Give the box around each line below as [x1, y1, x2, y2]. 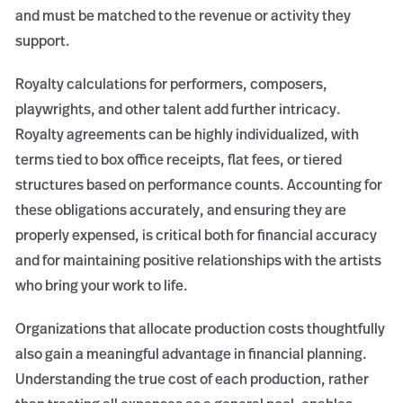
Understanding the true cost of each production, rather [15, 369, 370, 390]
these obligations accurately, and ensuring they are [15, 200, 347, 220]
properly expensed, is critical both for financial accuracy [15, 225, 378, 246]
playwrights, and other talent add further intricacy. [15, 99, 342, 120]
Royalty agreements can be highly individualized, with [15, 124, 360, 145]
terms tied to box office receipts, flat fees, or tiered [15, 149, 343, 170]
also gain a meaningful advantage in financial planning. [15, 344, 368, 364]
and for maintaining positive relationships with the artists [15, 250, 382, 271]
